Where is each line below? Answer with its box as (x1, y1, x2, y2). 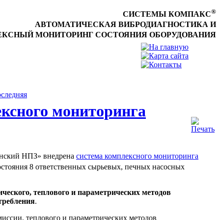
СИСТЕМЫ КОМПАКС (123, 10, 211, 19)
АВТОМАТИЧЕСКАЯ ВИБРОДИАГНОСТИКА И (35, 20, 216, 29)
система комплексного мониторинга (76, 152, 198, 160)
